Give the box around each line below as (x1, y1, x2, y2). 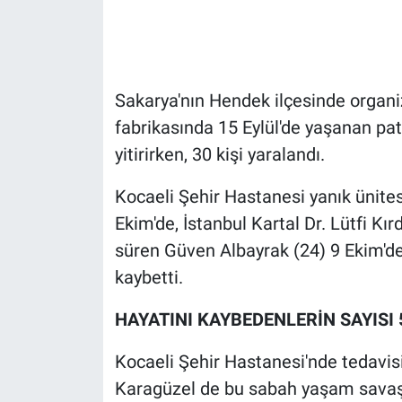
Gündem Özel (48, 33, 146, 51)
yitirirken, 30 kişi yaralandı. (114, 143, 325, 165)
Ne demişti (48, 354, 127, 371)
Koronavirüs (48, 262, 137, 280)
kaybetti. (114, 266, 183, 288)
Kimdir (48, 216, 99, 234)
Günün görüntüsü (48, 79, 175, 97)
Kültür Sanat (48, 308, 138, 326)
